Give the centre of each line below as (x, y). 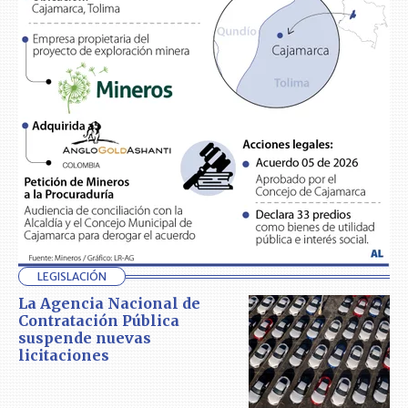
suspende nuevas (85, 338)
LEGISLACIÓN (72, 277)
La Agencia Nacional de (109, 304)
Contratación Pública (99, 321)
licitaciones (64, 356)
